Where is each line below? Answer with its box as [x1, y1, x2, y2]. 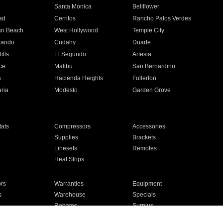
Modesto [54, 87, 78, 94]
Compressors [54, 123, 91, 130]
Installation [54, 213, 84, 220]
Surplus [132, 202, 154, 209]
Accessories [132, 123, 166, 130]
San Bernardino [132, 63, 176, 70]
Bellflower [132, 3, 160, 10]
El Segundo [54, 51, 86, 58]
